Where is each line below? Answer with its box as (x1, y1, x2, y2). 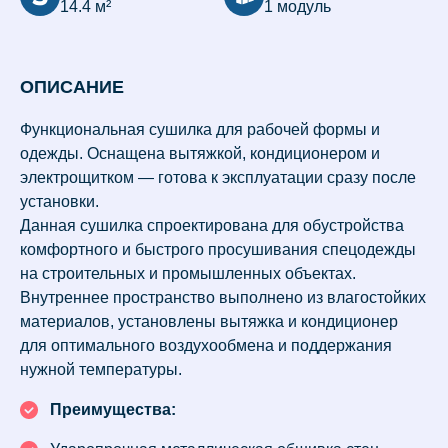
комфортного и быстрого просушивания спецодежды (20, 241, 416, 258)
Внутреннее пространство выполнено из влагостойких (20, 289, 426, 306)
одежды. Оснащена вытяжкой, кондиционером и (20, 145, 380, 162)
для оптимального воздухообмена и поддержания (20, 337, 392, 354)
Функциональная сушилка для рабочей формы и (20, 121, 380, 138)
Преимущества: (50, 401, 176, 418)
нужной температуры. (20, 361, 182, 378)
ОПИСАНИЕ (20, 77, 124, 97)
